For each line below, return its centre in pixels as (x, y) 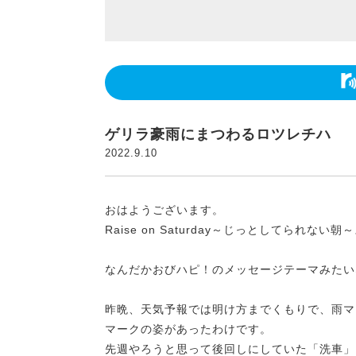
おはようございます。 (164, 210)
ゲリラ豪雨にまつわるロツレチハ (218, 134)
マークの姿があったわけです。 (188, 329)
